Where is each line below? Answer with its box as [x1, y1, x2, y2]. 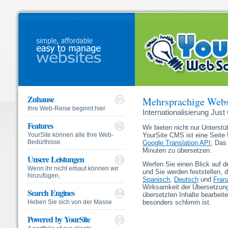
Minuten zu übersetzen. [142, 147, 212, 154]
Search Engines [27, 187, 74, 198]
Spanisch [142, 176, 170, 183]
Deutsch [174, 176, 198, 183]
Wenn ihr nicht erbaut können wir [27, 165, 119, 172]
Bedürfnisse [27, 138, 61, 146]
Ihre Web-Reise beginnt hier [27, 105, 105, 112]
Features [27, 120, 53, 131]
